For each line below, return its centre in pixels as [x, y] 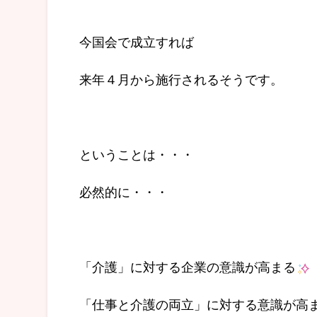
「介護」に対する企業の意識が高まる [188, 266]
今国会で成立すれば [137, 41]
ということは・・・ [137, 154]
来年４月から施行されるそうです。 [181, 79]
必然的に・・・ [124, 191]
